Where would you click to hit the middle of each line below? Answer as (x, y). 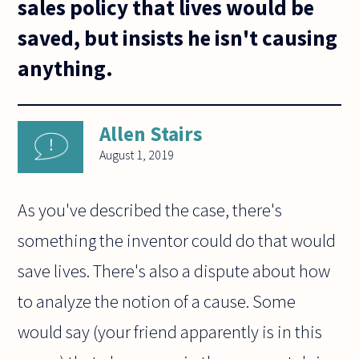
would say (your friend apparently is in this (170, 332)
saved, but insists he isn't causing (178, 37)
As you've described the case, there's (150, 210)
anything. (66, 68)
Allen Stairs (151, 134)
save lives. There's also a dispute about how (174, 271)
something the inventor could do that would (177, 241)
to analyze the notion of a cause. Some (157, 302)
